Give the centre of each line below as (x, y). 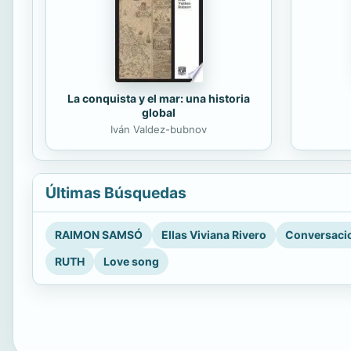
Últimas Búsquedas (116, 193)
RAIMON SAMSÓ (99, 235)
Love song (131, 262)
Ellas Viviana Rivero (214, 235)
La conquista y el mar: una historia (159, 99)
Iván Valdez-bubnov (159, 130)
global (159, 113)
